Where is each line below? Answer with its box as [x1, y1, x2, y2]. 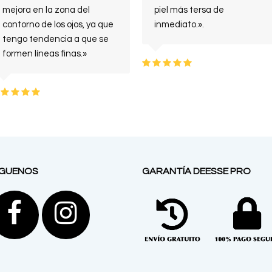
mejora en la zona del [2, 5, 90, 15]
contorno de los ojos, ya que [2, 20, 114, 29]
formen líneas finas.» [2, 49, 87, 58]
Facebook [21, 200, 138, 227]
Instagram [76, 200, 197, 227]
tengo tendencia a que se [2, 35, 109, 44]
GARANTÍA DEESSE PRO [142, 166, 251, 176]
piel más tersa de [154, 5, 224, 15]
